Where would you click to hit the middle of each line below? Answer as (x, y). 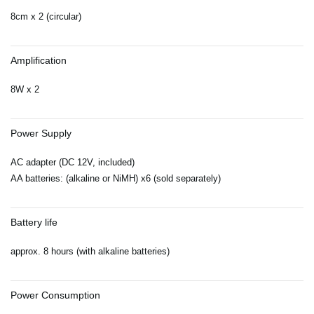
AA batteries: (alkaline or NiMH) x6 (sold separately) (116, 179)
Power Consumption (55, 295)
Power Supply (41, 134)
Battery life (34, 223)
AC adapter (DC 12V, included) (73, 163)
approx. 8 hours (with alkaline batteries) (90, 252)
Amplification (39, 61)
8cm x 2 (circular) (46, 17)
